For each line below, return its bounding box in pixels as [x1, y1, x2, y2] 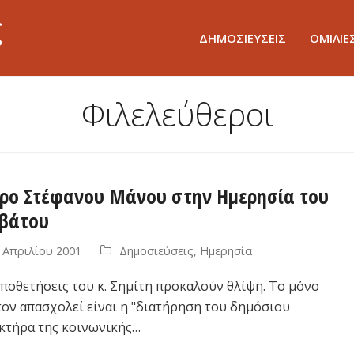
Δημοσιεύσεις [119, 242, 194, 258]
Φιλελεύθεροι [81, 92, 273, 136]
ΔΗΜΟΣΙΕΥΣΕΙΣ [199, 29, 286, 46]
